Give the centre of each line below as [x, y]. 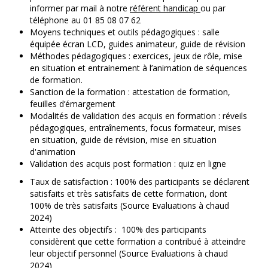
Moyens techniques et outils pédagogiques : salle [125, 32]
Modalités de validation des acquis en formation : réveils [138, 116]
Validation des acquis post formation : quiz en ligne [128, 164]
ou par [213, 8]
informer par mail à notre [80, 8]
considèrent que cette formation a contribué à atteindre [138, 242]
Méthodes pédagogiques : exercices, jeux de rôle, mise [136, 56]
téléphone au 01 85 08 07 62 [85, 20]
